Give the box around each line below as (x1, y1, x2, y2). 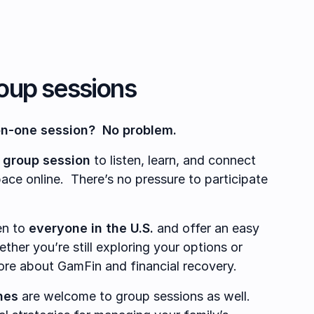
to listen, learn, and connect (90, 153, 256, 168)
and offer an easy (153, 221, 259, 235)
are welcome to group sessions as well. (18, 289, 254, 303)
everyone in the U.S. (29, 221, 153, 235)
